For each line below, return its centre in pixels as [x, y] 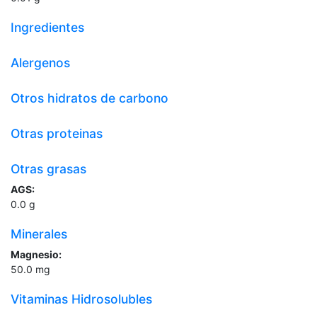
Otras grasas [48, 169]
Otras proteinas [57, 134]
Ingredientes [47, 28]
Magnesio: [36, 255]
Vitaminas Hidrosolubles [81, 299]
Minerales [39, 234]
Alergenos [40, 63]
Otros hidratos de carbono [90, 98]
